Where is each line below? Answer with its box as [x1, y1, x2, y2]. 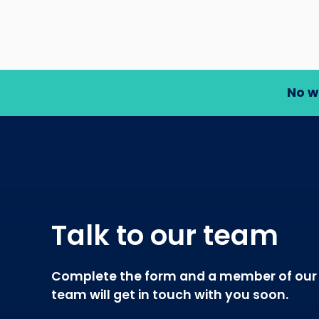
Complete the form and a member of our [51, 267, 317, 285]
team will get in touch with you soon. [51, 286, 288, 303]
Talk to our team [51, 216, 278, 254]
